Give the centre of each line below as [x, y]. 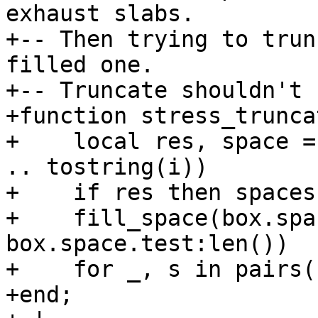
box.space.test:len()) [147, 243]
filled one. [80, 65]
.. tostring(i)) [107, 167]
